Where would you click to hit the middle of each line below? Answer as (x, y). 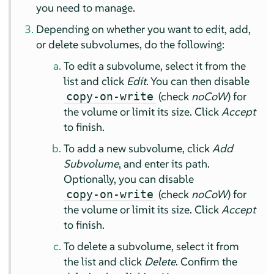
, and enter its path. (165, 164)
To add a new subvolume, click (138, 149)
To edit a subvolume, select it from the (155, 66)
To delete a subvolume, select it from (152, 246)
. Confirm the (207, 262)
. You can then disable (198, 81)
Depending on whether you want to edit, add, (144, 29)
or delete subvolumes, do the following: (131, 45)
